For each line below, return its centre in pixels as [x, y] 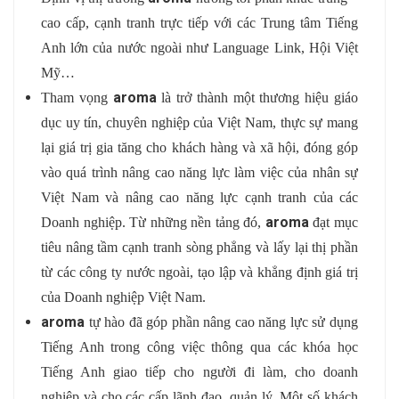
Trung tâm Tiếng [309, 23]
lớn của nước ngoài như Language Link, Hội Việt [212, 48]
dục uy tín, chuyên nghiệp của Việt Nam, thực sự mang [199, 123]
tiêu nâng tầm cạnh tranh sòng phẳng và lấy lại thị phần [199, 248]
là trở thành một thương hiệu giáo [257, 98]
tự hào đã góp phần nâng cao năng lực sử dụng [221, 322]
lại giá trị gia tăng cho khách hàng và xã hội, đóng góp [199, 148]
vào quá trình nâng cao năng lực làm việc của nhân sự [199, 173]
